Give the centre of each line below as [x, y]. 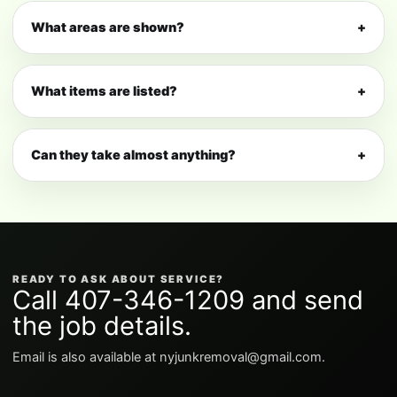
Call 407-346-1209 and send [188, 300]
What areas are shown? [108, 28]
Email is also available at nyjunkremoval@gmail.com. [169, 358]
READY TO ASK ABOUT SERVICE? [119, 280]
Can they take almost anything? [133, 156]
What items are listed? [104, 92]
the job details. [102, 326]
